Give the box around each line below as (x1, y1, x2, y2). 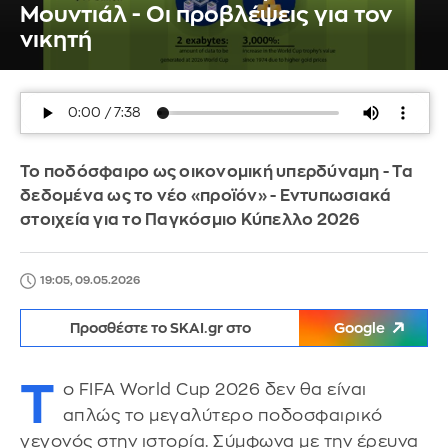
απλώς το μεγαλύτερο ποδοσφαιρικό (62, 407, 383, 424)
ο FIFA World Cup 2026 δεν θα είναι (62, 381, 367, 398)
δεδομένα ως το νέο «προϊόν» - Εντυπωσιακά (20, 188, 392, 204)
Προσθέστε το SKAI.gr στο (69, 321, 251, 335)
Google (334, 321, 385, 335)
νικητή (20, 29, 92, 51)
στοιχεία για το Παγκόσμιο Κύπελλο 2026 (20, 212, 361, 228)
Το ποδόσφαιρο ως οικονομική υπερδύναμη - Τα (20, 164, 413, 180)
